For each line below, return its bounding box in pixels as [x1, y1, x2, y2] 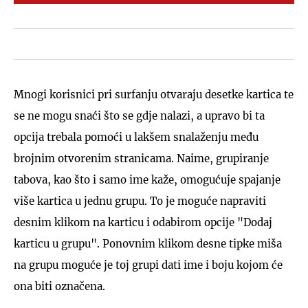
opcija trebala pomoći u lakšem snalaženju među [14, 130, 258, 144]
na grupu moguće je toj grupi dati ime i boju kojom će [14, 258, 283, 272]
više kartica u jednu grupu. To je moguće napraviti [14, 194, 266, 208]
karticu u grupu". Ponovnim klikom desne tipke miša [14, 236, 282, 250]
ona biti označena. [14, 279, 105, 293]
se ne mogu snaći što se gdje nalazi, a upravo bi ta [14, 109, 265, 122]
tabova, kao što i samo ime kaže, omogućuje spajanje [14, 173, 280, 186]
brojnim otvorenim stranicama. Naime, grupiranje [14, 151, 269, 165]
